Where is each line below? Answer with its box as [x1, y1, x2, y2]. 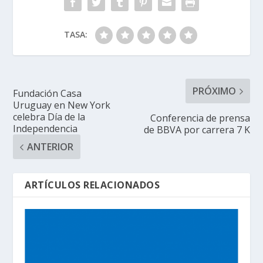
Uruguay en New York [13, 99, 111, 112]
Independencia [13, 122, 78, 136]
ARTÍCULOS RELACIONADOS [25, 178, 160, 192]
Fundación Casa [13, 87, 82, 100]
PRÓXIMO [192, 85, 236, 98]
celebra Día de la [13, 110, 86, 124]
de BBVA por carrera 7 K [143, 123, 250, 137]
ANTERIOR [27, 140, 74, 154]
